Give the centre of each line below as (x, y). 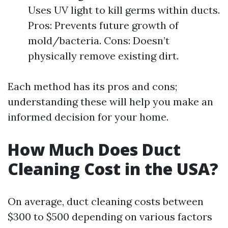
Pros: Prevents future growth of (103, 25)
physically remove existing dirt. (103, 56)
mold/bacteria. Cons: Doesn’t (99, 40)
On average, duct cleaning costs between (106, 201)
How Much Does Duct (94, 149)
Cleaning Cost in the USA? (113, 169)
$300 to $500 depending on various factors (110, 217)
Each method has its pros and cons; (92, 86)
